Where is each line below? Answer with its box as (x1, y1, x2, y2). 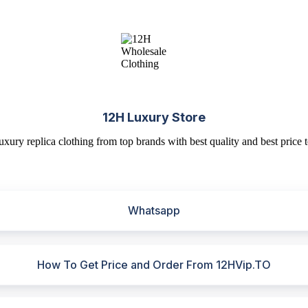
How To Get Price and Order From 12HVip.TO (37, 258, 271, 272)
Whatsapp (128, 203, 180, 217)
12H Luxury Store (102, 110, 206, 124)
